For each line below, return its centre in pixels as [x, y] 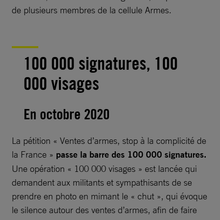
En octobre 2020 [67, 113]
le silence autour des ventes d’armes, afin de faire [104, 209]
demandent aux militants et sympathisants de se [102, 182]
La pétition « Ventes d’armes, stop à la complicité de [109, 140]
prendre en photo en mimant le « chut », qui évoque [110, 196]
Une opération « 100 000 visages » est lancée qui [104, 168]
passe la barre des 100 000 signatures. [131, 154]
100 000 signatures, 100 [101, 63]
